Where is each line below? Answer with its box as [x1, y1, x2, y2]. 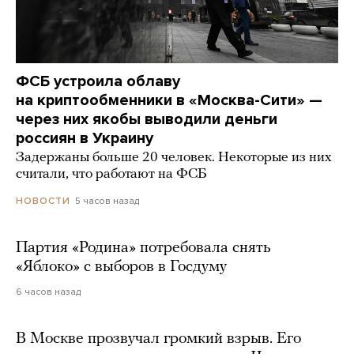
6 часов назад [16, 285, 81, 297]
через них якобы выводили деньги [16, 109, 277, 129]
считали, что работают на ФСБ [16, 166, 206, 182]
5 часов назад [75, 194, 139, 206]
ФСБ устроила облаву [16, 71, 180, 91]
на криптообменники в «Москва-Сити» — [16, 90, 322, 110]
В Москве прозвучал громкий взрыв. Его [16, 330, 301, 347]
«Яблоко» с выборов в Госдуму [16, 258, 227, 275]
